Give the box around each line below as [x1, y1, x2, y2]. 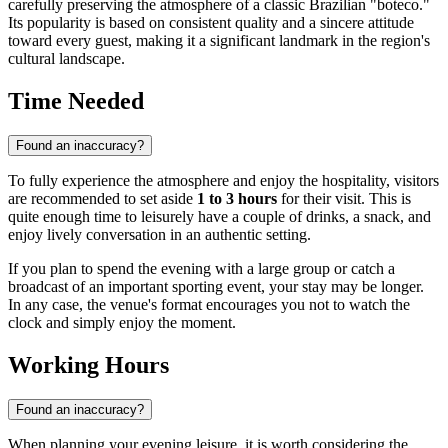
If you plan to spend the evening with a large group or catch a [8, 260, 395, 278]
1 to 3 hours [197, 190, 277, 208]
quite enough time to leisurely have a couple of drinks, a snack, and [8, 208, 431, 226]
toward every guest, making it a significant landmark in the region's [8, 32, 430, 50]
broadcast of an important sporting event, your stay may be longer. [8, 278, 424, 296]
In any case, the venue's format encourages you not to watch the [8, 296, 410, 314]
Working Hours [8, 352, 169, 379]
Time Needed [8, 88, 144, 115]
